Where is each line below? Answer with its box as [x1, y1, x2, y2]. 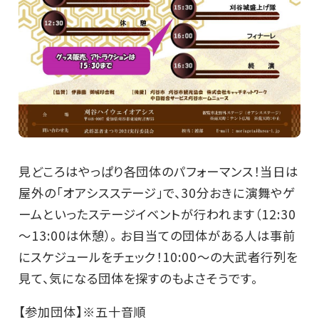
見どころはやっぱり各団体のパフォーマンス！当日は [18, 162, 298, 180]
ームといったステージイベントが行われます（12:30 [18, 204, 296, 223]
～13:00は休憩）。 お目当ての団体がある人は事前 [18, 226, 296, 244]
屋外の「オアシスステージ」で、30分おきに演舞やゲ [18, 183, 295, 202]
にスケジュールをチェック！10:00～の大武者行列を [18, 247, 298, 266]
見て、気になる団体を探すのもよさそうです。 [18, 268, 258, 287]
